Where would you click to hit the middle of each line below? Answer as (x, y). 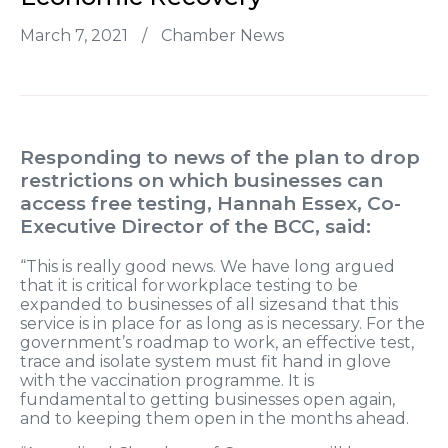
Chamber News (222, 36)
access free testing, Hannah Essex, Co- (210, 204)
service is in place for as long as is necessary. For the (222, 324)
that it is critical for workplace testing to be (189, 286)
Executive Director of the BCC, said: (195, 227)
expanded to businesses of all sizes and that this (209, 305)
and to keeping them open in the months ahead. (214, 419)
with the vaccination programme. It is (167, 381)
